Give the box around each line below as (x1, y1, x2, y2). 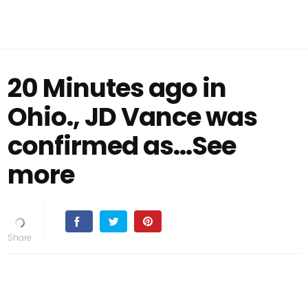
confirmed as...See (8, 128, 236, 164)
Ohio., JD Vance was (8, 99, 258, 135)
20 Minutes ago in (8, 70, 227, 106)
